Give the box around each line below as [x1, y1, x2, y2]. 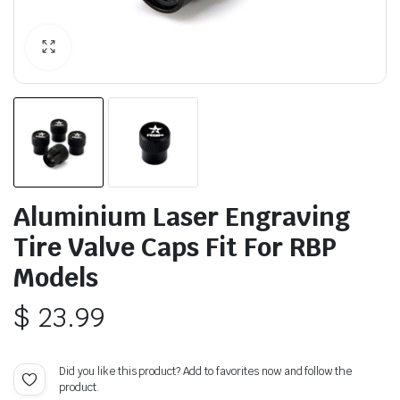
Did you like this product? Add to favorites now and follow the [59, 363, 353, 379]
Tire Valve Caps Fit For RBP [13, 229, 337, 263]
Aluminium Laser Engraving [13, 199, 350, 233]
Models [13, 260, 98, 294]
